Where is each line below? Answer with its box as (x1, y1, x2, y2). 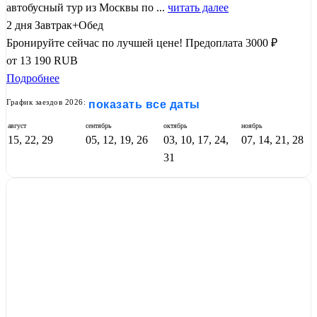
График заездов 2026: (6, 97, 86, 106)
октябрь (163, 121, 188, 129)
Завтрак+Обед (35, 18, 103, 31)
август (8, 121, 26, 129)
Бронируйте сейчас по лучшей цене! (6, 36, 183, 49)
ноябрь (241, 121, 263, 129)
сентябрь (86, 121, 112, 129)
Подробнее (6, 71, 59, 84)
